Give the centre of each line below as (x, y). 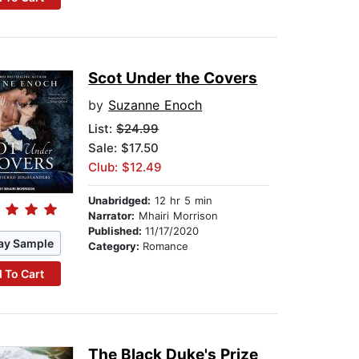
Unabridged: (120, 201)
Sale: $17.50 (124, 148)
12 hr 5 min (182, 201)
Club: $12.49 (125, 167)
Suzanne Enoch (155, 105)
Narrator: (112, 216)
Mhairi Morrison (177, 216)
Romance (166, 246)
